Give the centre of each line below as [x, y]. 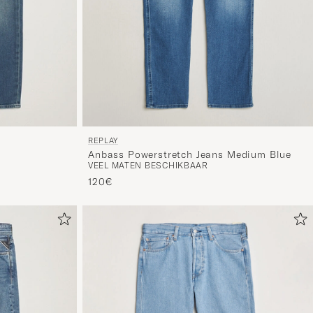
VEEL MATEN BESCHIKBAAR [148, 166]
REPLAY [103, 141]
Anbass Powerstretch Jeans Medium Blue [190, 155]
